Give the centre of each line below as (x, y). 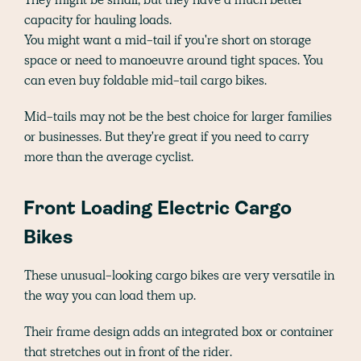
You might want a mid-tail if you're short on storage (168, 40)
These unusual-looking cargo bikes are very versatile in (179, 276)
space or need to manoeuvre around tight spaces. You (174, 60)
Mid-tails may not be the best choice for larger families (178, 117)
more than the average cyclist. (109, 157)
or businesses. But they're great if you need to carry (166, 137)
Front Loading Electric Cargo (158, 210)
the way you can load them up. (110, 296)
